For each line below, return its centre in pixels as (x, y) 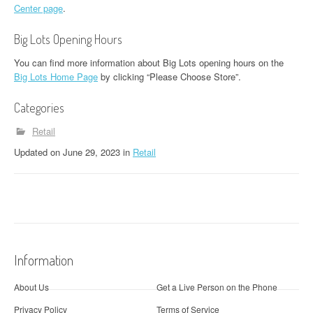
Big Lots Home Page (56, 77)
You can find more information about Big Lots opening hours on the (149, 63)
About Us (31, 286)
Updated (32, 152)
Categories (39, 108)
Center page (38, 8)
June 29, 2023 (92, 152)
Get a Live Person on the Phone (217, 286)
